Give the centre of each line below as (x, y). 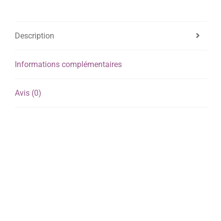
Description (35, 36)
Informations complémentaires (68, 64)
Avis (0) (28, 93)
